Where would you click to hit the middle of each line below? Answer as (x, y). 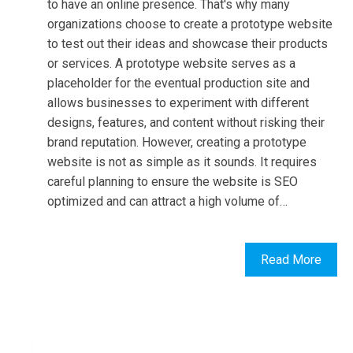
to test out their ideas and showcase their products (188, 44)
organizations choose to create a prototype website (190, 24)
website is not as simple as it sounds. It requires (182, 162)
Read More (291, 260)
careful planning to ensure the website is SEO (173, 182)
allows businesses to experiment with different (178, 103)
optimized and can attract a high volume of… (167, 202)
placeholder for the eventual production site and (178, 84)
